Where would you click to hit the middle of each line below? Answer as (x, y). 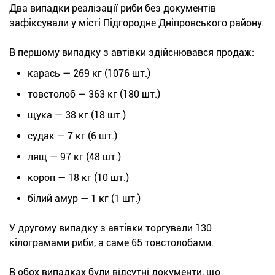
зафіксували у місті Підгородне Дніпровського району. (137, 23)
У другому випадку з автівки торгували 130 (110, 228)
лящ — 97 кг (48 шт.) (74, 157)
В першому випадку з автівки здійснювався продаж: (132, 52)
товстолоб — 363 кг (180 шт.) (94, 94)
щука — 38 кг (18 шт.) (77, 115)
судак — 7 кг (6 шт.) (72, 136)
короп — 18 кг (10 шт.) (78, 177)
